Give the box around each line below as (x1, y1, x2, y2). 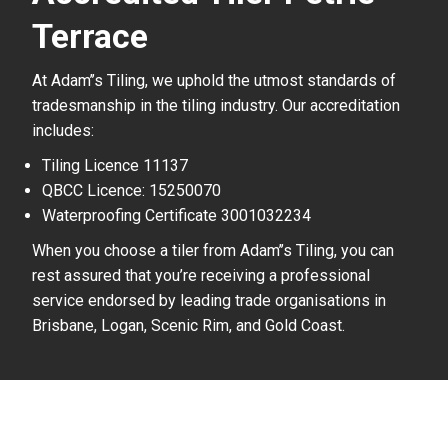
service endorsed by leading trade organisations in (32, 291, 386, 310)
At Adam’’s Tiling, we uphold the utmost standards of (32, 71, 396, 90)
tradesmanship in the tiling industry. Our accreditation (32, 96, 400, 115)
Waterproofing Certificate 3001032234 (42, 206, 311, 225)
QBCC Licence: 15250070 (42, 181, 221, 200)
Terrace (32, 16, 148, 56)
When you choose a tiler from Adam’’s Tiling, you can (32, 241, 394, 260)
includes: (32, 121, 94, 140)
